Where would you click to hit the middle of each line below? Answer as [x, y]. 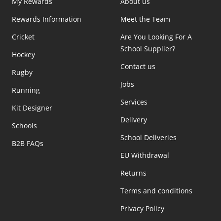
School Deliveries [148, 138]
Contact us [138, 67]
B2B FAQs [28, 144]
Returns [133, 173]
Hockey [23, 55]
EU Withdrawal [145, 155]
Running [26, 90]
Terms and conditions [156, 191]
